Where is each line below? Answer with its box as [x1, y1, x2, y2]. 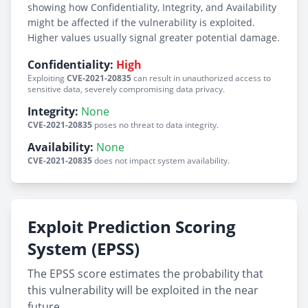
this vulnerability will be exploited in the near [27, 283, 258, 298]
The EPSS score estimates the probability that [27, 266, 263, 281]
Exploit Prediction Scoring [27, 215, 236, 238]
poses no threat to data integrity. [92, 119, 219, 131]
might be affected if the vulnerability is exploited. [27, 16, 255, 29]
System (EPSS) [27, 237, 140, 260]
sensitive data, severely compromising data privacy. [27, 83, 225, 95]
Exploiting [27, 72, 67, 84]
